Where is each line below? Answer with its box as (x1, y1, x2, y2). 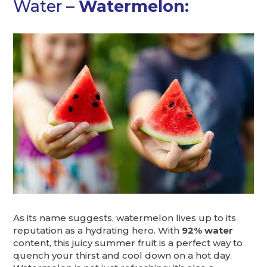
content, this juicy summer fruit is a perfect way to (13, 237, 243, 249)
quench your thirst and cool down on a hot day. (13, 249, 232, 261)
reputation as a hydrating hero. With (13, 224, 182, 236)
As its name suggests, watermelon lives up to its (13, 212, 237, 223)
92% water (182, 224, 234, 236)
